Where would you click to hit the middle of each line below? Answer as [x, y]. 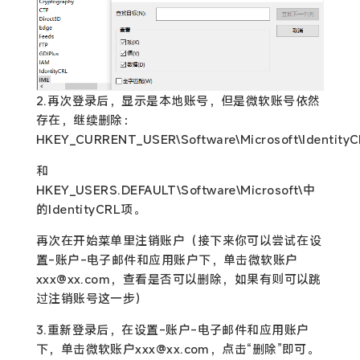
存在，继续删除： [86, 119]
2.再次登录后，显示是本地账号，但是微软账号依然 [178, 100]
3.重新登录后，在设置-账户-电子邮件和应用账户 [172, 329]
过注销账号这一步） [92, 298]
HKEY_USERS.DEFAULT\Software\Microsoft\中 [176, 189]
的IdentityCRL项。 [91, 209]
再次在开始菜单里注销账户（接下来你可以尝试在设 [179, 240]
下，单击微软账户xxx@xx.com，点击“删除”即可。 [178, 348]
